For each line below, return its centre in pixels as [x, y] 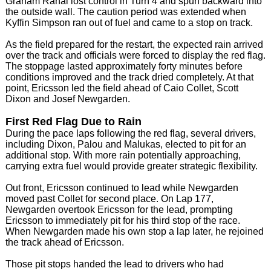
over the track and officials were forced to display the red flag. [135, 55]
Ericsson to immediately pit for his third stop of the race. [122, 220]
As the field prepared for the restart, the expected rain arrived [134, 44]
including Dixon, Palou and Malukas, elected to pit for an [126, 144]
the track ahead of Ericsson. [64, 242]
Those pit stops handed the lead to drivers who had [114, 264]
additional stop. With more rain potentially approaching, [123, 155]
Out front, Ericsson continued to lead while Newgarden [122, 188]
